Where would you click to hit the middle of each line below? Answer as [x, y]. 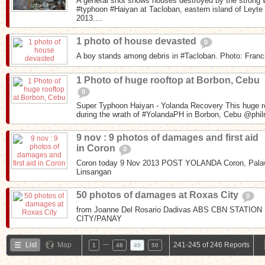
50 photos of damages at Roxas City [159, 195]
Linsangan [94, 172]
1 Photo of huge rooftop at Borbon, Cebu [168, 80]
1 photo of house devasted [138, 41]
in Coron [97, 148]
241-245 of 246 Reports [211, 245]
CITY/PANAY [99, 218]
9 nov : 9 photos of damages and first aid [167, 137]
